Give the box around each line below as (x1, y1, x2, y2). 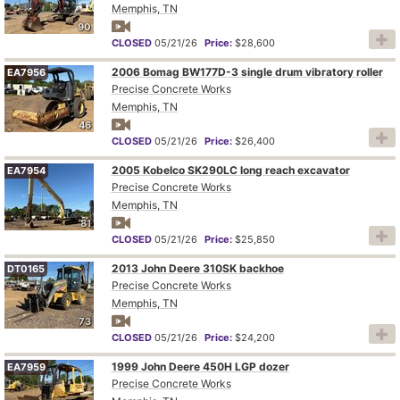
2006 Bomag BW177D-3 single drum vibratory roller (111, 64, 383, 79)
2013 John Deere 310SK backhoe (111, 261, 284, 275)
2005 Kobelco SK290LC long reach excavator (111, 162, 350, 177)
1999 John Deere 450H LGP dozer (111, 359, 289, 373)
